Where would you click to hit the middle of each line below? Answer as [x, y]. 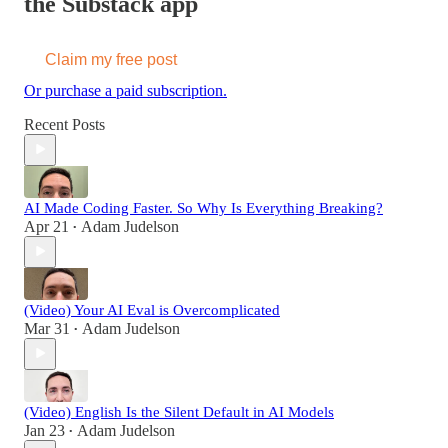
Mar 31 [47, 328]
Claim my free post [111, 59]
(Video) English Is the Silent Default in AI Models [179, 411]
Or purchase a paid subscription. [125, 90]
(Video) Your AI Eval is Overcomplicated [152, 309]
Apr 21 [46, 226]
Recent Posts [64, 124]
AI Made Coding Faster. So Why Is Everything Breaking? [203, 207]
